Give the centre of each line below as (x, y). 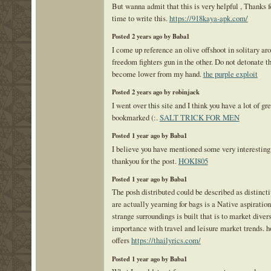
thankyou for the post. (145, 161)
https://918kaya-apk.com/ (208, 18)
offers (121, 240)
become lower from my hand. (157, 73)
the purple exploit (230, 73)
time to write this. (140, 18)
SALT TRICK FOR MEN (199, 117)
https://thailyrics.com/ (166, 240)
